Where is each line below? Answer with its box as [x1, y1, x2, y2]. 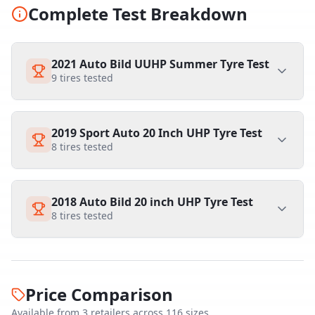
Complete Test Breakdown [28, 2, 247, 25]
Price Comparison [25, 283, 173, 306]
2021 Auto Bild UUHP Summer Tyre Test [51, 56, 269, 72]
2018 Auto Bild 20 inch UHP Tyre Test [51, 194, 253, 210]
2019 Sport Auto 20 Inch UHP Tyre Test [51, 125, 262, 141]
